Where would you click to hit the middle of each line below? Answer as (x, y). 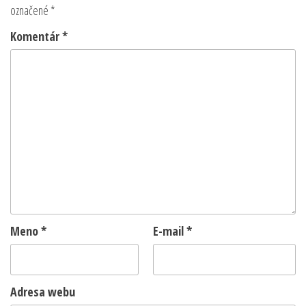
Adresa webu (43, 292)
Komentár (36, 36)
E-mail (170, 231)
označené (30, 10)
